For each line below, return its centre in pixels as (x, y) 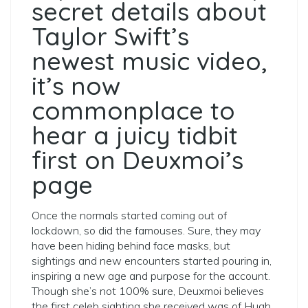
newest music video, (149, 61)
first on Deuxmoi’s (137, 160)
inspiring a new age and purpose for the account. (151, 276)
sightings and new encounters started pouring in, (152, 261)
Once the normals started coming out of (129, 215)
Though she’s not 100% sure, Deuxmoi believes (148, 291)
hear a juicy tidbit (135, 135)
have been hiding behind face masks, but (131, 245)
